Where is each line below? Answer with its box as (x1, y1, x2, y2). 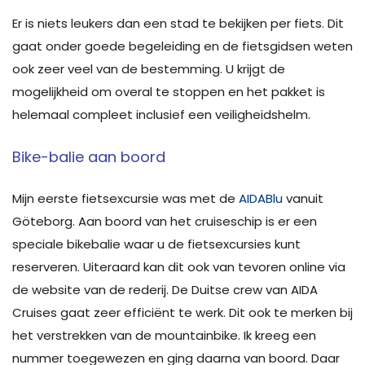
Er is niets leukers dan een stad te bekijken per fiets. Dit (12, 15, 344, 32)
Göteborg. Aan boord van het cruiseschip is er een (12, 213, 317, 230)
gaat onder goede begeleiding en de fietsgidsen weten (12, 37, 353, 55)
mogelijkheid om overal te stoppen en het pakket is (12, 83, 325, 100)
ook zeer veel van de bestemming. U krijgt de (12, 60, 285, 77)
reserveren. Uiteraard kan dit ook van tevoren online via (12, 258, 345, 275)
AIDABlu (239, 190, 283, 207)
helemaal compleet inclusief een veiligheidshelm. (12, 106, 310, 123)
